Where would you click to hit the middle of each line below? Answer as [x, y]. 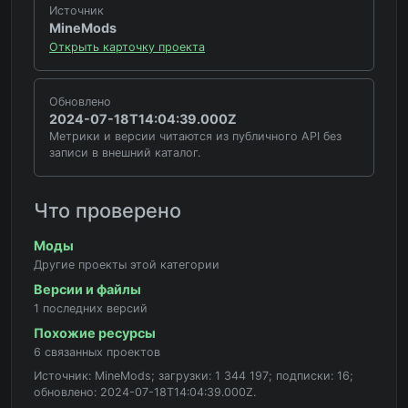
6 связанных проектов [97, 352]
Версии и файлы [87, 289]
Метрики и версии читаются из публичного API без [195, 136]
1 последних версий [91, 308]
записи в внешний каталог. [125, 152]
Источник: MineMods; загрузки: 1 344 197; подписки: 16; [194, 375]
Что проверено [107, 210]
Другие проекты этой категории [127, 264]
